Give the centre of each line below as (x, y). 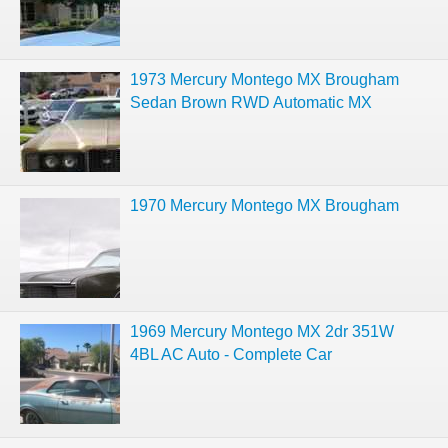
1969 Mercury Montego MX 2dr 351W (262, 331)
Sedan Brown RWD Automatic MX (251, 102)
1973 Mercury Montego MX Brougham (264, 79)
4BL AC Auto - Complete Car (231, 354)
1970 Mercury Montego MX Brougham (264, 205)
